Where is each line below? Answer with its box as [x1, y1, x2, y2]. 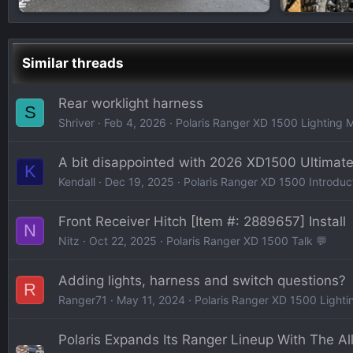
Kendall [58, 175, 95, 188]
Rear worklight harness [58, 95, 203, 111]
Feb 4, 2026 [104, 116, 166, 129]
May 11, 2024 [117, 293, 185, 307]
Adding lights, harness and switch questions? [58, 273, 346, 288]
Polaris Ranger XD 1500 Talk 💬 [166, 234, 327, 247]
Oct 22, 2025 [89, 234, 157, 247]
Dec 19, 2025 [105, 175, 174, 188]
